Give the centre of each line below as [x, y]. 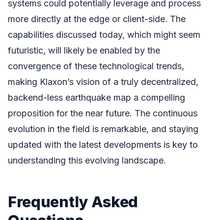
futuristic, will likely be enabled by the [84, 50]
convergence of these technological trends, [96, 66]
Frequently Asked [73, 201]
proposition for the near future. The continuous [103, 113]
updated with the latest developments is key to [103, 144]
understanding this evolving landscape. [87, 160]
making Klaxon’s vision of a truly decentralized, [103, 82]
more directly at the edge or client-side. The [97, 19]
